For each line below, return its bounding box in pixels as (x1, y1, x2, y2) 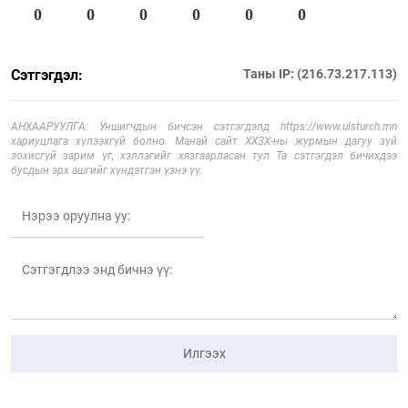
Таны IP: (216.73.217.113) (243, 66, 397, 81)
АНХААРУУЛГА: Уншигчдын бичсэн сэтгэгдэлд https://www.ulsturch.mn (11, 119, 397, 133)
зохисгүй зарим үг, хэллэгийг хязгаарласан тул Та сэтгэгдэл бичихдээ (11, 148, 397, 162)
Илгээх (182, 345, 226, 361)
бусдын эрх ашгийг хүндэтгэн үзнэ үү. (11, 163, 202, 177)
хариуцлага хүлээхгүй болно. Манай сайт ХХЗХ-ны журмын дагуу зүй (11, 134, 397, 148)
